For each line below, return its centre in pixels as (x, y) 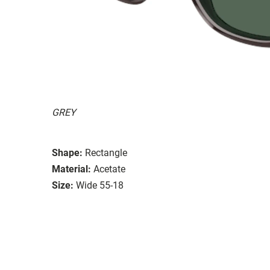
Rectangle (106, 152)
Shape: (67, 152)
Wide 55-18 (100, 185)
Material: (71, 169)
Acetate (109, 169)
